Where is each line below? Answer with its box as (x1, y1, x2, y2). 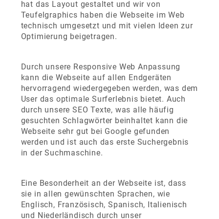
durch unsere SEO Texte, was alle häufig (21, 105, 174, 114)
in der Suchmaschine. (21, 148, 103, 157)
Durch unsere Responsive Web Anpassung (21, 62, 181, 71)
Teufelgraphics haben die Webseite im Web (21, 10, 185, 20)
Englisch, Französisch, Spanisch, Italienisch (21, 200, 187, 209)
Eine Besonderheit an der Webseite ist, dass (21, 178, 186, 188)
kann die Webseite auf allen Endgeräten (21, 73, 172, 82)
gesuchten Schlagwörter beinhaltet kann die (21, 116, 188, 125)
